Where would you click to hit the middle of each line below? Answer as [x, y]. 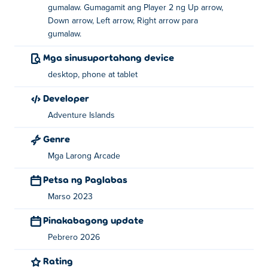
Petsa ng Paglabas [88, 179]
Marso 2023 [70, 197]
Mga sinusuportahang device [112, 57]
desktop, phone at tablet [93, 75]
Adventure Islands [81, 115]
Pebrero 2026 [74, 237]
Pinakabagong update [96, 220]
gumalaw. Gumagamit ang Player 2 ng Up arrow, [135, 8]
